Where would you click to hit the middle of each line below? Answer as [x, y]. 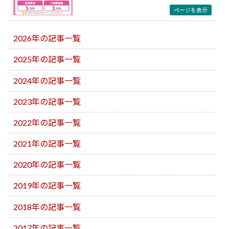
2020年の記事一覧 [47, 165]
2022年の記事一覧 [47, 122]
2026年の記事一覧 [47, 38]
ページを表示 [191, 10]
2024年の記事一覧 [47, 80]
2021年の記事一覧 [47, 144]
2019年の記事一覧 [47, 186]
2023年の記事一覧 [47, 101]
